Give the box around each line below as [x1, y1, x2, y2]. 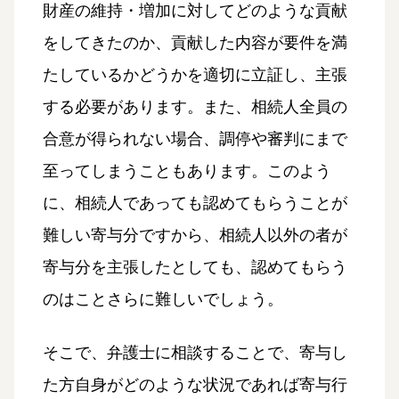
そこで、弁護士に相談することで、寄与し [43, 343, 347, 362]
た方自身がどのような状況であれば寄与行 [43, 375, 347, 394]
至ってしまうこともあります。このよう [43, 161, 331, 180]
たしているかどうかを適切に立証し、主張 [43, 65, 347, 84]
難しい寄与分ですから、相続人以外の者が [43, 225, 347, 244]
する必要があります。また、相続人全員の [43, 97, 347, 116]
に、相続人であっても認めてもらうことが [43, 193, 347, 212]
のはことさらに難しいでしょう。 [43, 289, 283, 308]
